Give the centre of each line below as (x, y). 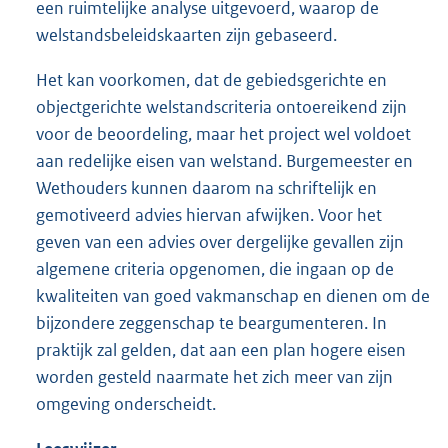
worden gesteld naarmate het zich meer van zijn (214, 377)
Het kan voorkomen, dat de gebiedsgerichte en (211, 80)
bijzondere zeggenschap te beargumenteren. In (211, 323)
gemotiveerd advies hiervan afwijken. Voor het (209, 215)
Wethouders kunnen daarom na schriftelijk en (206, 188)
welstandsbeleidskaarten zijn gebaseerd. (186, 35)
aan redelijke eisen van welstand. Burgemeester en (224, 161)
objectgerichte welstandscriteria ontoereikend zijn (221, 107)
